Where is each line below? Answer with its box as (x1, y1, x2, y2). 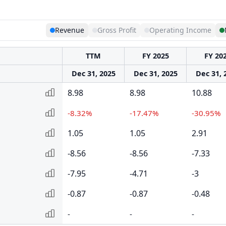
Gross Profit (97, 25, 136, 35)
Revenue (54, 25, 84, 35)
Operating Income (149, 25, 211, 35)
